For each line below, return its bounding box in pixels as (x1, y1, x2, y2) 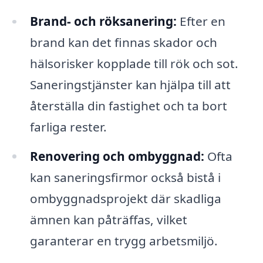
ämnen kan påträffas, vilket (29, 211, 187, 228)
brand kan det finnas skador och (29, 34, 217, 51)
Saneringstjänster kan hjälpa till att (29, 76, 231, 93)
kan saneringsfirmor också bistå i (29, 169, 221, 186)
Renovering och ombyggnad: (29, 148, 204, 165)
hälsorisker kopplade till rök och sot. (29, 55, 238, 72)
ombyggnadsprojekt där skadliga (29, 190, 221, 207)
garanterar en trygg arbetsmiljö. (29, 232, 218, 249)
